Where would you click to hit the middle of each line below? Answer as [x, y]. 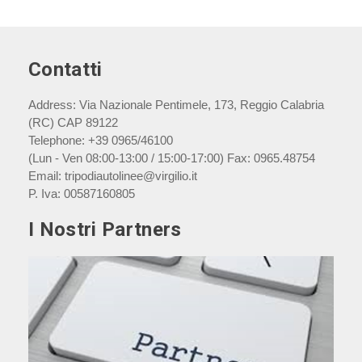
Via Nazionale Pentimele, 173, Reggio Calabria [202, 105]
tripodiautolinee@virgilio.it [131, 176]
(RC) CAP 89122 [73, 122]
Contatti [65, 69]
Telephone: [58, 140]
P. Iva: [46, 194]
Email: [46, 176]
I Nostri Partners [105, 229]
